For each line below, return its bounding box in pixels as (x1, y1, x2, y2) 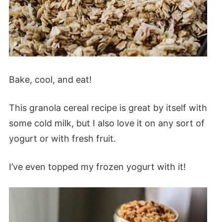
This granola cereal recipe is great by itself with (8, 102, 207, 113)
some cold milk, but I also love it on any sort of (8, 117, 205, 128)
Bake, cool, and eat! (8, 74, 92, 85)
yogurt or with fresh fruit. (8, 133, 116, 144)
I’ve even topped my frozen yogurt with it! (8, 161, 186, 172)
